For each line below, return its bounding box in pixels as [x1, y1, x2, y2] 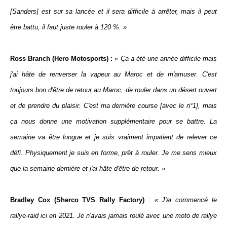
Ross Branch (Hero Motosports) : [10, 55, 113, 62]
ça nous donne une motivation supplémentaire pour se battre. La [10, 118, 217, 125]
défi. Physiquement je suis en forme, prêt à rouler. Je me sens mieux [10, 149, 217, 157]
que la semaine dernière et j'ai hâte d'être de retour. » [10, 165, 165, 172]
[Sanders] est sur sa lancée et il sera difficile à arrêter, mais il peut [10, 8, 217, 15]
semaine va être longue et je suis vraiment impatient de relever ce [10, 133, 217, 141]
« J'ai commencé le [154, 196, 217, 204]
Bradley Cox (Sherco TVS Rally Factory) [10, 196, 148, 204]
